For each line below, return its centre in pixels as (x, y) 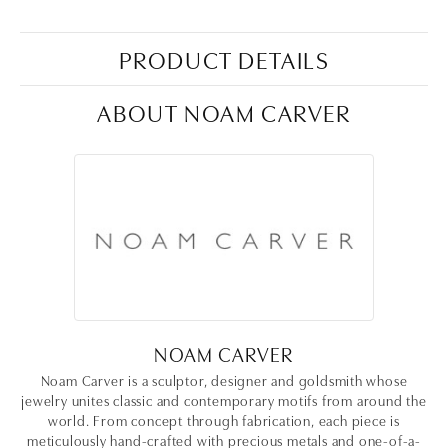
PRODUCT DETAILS (224, 58)
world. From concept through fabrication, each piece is (224, 419)
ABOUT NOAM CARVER (224, 111)
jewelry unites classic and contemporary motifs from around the (224, 399)
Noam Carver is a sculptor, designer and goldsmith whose (224, 379)
